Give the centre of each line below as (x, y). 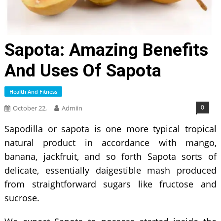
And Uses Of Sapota (83, 71)
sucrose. (23, 198)
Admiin (72, 108)
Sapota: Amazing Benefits (106, 50)
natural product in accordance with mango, (110, 142)
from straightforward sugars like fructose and (110, 184)
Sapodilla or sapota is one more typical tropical (110, 129)
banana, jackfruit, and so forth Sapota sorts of (110, 156)
